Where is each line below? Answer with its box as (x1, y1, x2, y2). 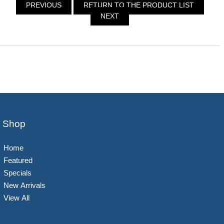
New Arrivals (3, 181, 45, 190)
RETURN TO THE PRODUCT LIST (81, 1, 196, 9)
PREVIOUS (23, 1, 63, 9)
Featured (3, 156, 32, 165)
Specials (3, 168, 31, 177)
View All (3, 193, 29, 202)
